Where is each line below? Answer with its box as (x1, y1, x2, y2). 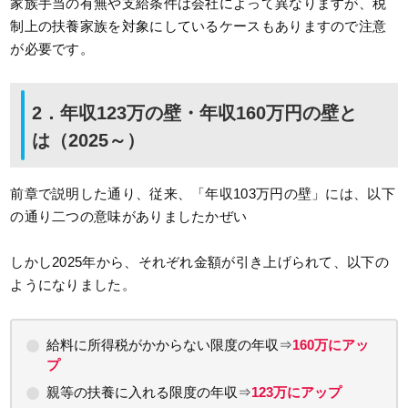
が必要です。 (10, 41, 95, 57)
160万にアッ (292, 337, 370, 353)
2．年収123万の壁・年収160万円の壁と (32, 103, 358, 124)
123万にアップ (251, 384, 342, 401)
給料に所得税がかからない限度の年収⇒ (46, 337, 293, 353)
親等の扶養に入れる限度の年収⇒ (46, 384, 252, 401)
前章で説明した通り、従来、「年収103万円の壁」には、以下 (10, 186, 395, 202)
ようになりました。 (10, 277, 136, 293)
